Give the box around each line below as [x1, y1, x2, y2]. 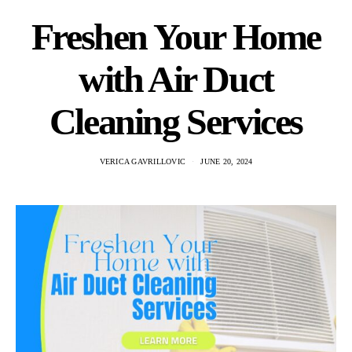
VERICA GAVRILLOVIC [99, 156, 185, 166]
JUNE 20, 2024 [200, 156, 253, 166]
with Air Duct [79, 57, 273, 100]
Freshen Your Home [31, 15, 321, 57]
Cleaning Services [49, 100, 303, 142]
